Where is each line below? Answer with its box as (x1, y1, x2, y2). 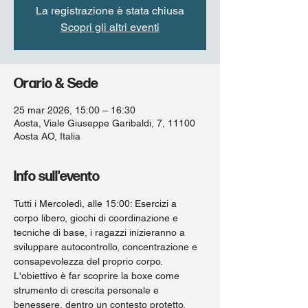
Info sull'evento (14, 168, 100, 185)
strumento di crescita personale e (14, 285, 162, 296)
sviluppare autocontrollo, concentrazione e (14, 241, 200, 252)
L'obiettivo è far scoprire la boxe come (14, 270, 182, 281)
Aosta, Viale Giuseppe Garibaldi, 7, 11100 (14, 118, 195, 129)
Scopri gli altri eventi (60, 21, 159, 34)
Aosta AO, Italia (14, 131, 80, 142)
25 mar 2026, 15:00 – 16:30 (14, 104, 135, 115)
